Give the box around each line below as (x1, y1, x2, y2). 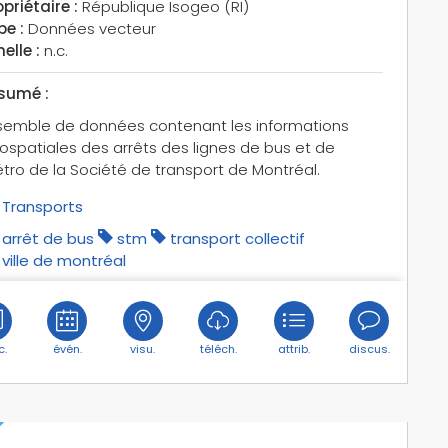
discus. (348, 340, 390, 357)
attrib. (277, 340, 310, 357)
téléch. (199, 340, 237, 357)
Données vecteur (23, 17, 156, 39)
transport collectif (169, 227, 305, 249)
